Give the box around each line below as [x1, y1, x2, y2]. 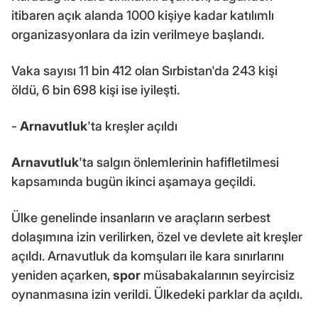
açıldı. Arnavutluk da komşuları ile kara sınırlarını [11, 248, 284, 263]
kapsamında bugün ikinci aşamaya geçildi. [11, 173, 256, 189]
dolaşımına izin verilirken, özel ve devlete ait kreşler [11, 229, 302, 244]
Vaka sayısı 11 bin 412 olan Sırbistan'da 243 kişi [11, 62, 278, 78]
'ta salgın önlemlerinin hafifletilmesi [79, 154, 279, 170]
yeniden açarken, [11, 267, 113, 283]
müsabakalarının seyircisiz [141, 267, 295, 283]
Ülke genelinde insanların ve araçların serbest [11, 209, 270, 225]
